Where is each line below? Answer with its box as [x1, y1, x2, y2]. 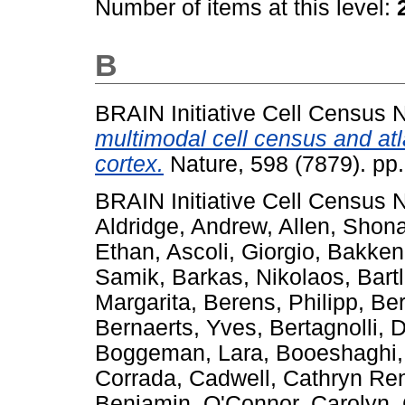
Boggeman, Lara [95, 340, 263, 365]
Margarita [95, 289, 191, 315]
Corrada [95, 365, 176, 391]
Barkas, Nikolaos [172, 264, 344, 289]
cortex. [95, 151, 164, 176]
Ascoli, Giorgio [166, 239, 315, 264]
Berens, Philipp [203, 289, 358, 315]
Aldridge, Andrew [95, 213, 267, 239]
